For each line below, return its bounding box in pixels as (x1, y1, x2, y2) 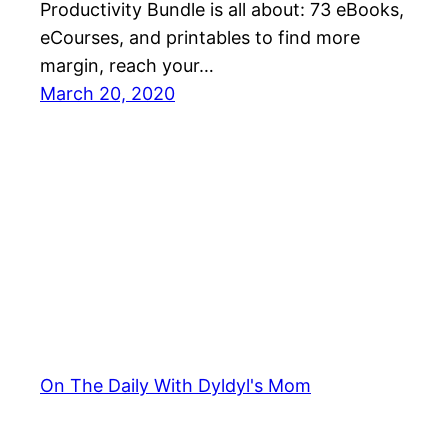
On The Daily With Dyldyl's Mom (40, 374, 311, 396)
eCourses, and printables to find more (40, 27, 360, 49)
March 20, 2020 (40, 83, 175, 105)
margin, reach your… (40, 55, 214, 77)
